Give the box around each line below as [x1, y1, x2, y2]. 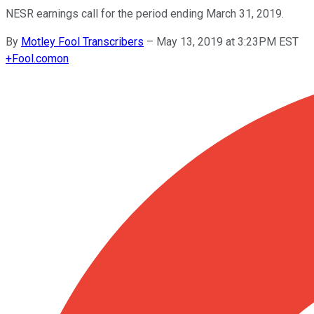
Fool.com [12, 51, 57, 65]
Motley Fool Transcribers [21, 34, 144, 48]
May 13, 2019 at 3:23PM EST [156, 34, 299, 48]
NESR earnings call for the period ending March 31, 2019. [6, 6, 284, 20]
